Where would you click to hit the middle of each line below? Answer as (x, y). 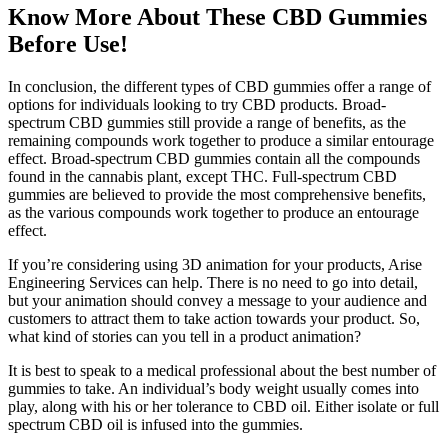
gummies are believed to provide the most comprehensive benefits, (217, 195)
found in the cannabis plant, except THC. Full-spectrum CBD (202, 177)
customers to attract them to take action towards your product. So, (214, 319)
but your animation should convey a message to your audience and (217, 301)
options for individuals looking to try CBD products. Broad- (197, 105)
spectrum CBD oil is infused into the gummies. (155, 425)
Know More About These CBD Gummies (217, 17)
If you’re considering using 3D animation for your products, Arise (215, 265)
